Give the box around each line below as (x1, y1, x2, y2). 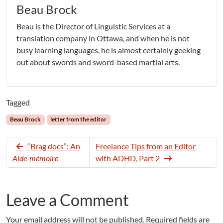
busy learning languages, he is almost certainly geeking (16, 45, 201, 55)
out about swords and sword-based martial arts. (16, 57, 180, 67)
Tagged (6, 98, 30, 108)
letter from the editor (50, 115, 107, 123)
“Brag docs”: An (27, 141, 80, 151)
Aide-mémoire (12, 153, 58, 163)
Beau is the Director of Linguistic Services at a (16, 21, 170, 31)
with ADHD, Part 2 (96, 153, 160, 163)
